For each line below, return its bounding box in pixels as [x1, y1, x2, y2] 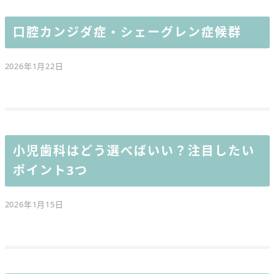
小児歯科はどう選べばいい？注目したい [12, 143, 255, 160]
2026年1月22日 [4, 61, 64, 72]
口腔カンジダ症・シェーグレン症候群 [12, 24, 242, 41]
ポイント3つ [12, 162, 88, 179]
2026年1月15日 [4, 199, 64, 210]
